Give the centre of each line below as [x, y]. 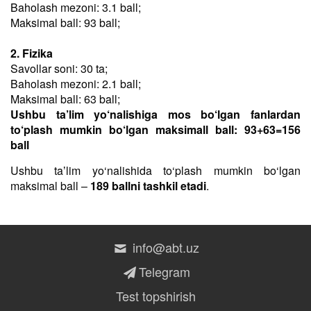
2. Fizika [32, 53]
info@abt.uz [165, 247]
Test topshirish [155, 296]
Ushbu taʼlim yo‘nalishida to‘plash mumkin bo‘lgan [155, 170]
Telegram [164, 271]
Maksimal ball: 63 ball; [65, 99]
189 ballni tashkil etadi [148, 186]
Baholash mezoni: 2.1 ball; [76, 84]
